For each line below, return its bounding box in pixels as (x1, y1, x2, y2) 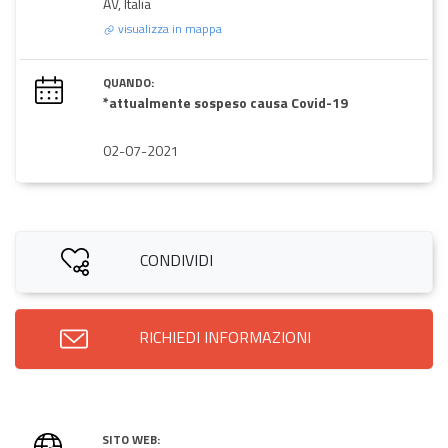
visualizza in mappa (115, 18, 222, 38)
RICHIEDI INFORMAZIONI (139, 324, 311, 349)
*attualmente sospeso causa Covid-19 (103, 91, 348, 113)
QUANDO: (103, 72, 154, 92)
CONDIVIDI (139, 247, 213, 272)
